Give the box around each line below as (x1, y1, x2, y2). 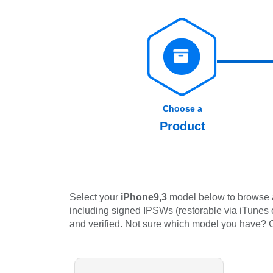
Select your (69, 192, 121, 202)
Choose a (162, 104, 202, 113)
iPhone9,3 (121, 192, 167, 202)
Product (159, 119, 205, 133)
